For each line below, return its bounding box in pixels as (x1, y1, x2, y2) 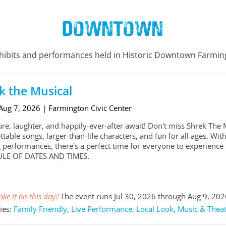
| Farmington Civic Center (42, 103, 132, 114)
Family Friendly (13, 204, 67, 214)
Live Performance (71, 204, 132, 214)
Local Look (136, 204, 174, 214)
